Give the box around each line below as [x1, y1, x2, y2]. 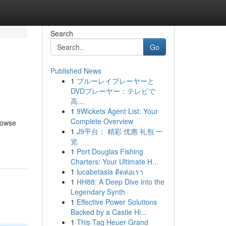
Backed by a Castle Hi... [70, 207, 147, 217]
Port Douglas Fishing [76, 146, 143, 156]
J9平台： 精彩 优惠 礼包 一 [76, 126, 163, 136]
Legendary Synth [70, 187, 125, 197]
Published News [50, 66, 101, 76]
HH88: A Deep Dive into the [76, 177, 164, 187]
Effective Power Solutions [76, 197, 157, 207]
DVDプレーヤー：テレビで [70, 86, 155, 96]
